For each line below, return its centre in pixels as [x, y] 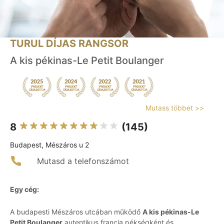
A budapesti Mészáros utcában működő [76, 212]
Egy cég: [24, 189]
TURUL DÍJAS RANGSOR [69, 44]
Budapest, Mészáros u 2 [49, 145]
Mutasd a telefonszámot [83, 161]
